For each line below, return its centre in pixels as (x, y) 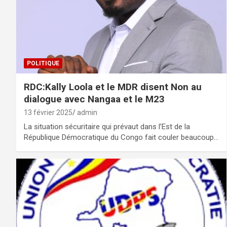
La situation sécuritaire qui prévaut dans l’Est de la (107, 127)
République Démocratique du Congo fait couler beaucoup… (121, 138)
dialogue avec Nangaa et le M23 (94, 99)
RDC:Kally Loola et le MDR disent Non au (113, 87)
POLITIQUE (43, 64)
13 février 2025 (48, 113)
